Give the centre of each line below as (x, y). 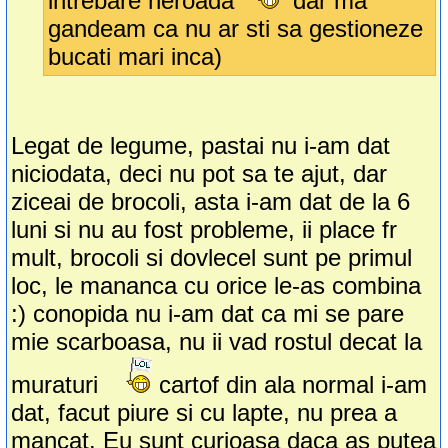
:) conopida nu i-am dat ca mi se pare (208, 314)
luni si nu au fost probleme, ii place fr (204, 230)
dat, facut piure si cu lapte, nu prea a (204, 413)
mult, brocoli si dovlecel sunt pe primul (212, 258)
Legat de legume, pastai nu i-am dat (201, 146)
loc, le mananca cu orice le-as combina (216, 286)
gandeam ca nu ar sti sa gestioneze (236, 29)
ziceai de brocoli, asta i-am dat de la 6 (211, 202)
